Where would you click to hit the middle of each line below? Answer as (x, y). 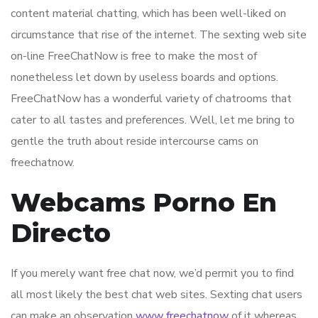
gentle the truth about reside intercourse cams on (135, 142)
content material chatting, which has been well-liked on (148, 14)
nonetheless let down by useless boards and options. (144, 78)
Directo (61, 233)
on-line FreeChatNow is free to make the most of (134, 56)
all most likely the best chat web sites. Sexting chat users (157, 295)
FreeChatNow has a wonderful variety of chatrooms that (151, 99)
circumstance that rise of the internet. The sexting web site (159, 35)
